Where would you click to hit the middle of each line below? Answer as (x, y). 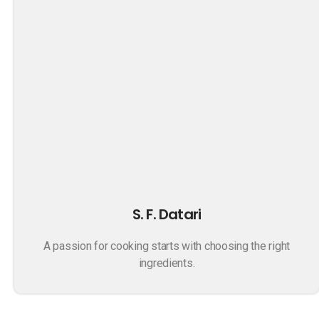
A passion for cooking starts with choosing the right (167, 246)
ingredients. (167, 263)
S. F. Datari (167, 214)
